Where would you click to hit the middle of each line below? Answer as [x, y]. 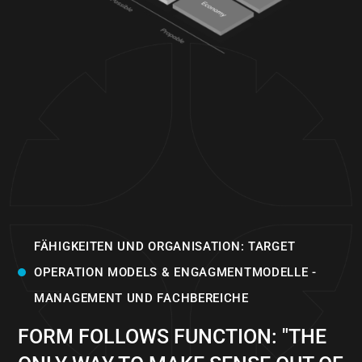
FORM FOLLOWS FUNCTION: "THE [172, 337]
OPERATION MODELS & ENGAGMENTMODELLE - [175, 273]
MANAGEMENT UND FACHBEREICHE [141, 299]
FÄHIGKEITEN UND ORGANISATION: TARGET [165, 247]
